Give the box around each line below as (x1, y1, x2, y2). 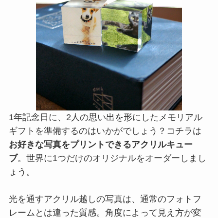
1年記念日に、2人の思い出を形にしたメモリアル (8, 112, 202, 123)
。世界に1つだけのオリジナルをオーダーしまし (17, 153, 206, 163)
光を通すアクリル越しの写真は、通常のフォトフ (8, 194, 201, 204)
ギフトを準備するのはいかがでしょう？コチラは (8, 126, 201, 136)
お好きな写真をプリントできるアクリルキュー (8, 140, 193, 150)
